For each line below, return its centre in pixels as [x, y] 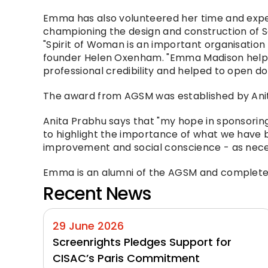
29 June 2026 [88, 226]
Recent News [97, 194]
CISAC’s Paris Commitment [126, 258]
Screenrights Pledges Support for [142, 242]
